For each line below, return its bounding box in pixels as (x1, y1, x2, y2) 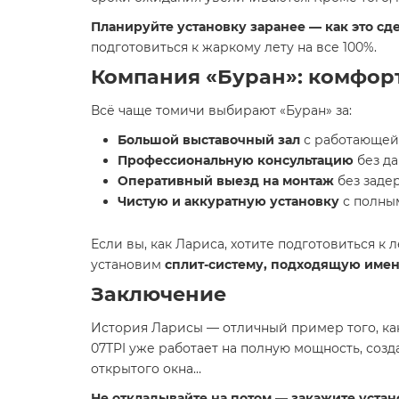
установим (91, 256, 165, 273)
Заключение (91, 281, 226, 306)
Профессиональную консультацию (118, 152, 354, 168)
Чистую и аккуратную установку (118, 193, 339, 209)
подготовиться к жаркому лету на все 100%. (91, 39, 377, 55)
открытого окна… (91, 361, 201, 377)
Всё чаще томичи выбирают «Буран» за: (91, 102, 352, 118)
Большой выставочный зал (118, 132, 300, 148)
